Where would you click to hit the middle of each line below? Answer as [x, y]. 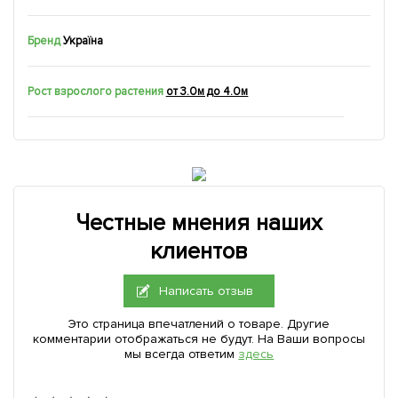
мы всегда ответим [181, 354]
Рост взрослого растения [96, 92]
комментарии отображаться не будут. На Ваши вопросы [199, 339]
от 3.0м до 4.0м [207, 92]
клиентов [199, 251]
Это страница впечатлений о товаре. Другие [199, 324]
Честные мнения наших [199, 223]
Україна [83, 41]
